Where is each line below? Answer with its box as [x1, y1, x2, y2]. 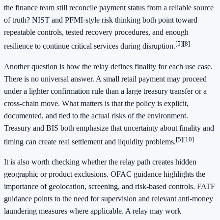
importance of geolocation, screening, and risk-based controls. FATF [4, 182, 215, 191]
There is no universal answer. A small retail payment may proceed [4, 74, 207, 83]
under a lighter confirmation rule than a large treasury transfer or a [4, 86, 207, 95]
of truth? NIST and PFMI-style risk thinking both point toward [4, 16, 197, 25]
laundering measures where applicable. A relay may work [4, 207, 181, 216]
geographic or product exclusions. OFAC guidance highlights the [4, 170, 205, 179]
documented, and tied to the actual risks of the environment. [4, 111, 188, 120]
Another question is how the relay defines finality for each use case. [4, 62, 213, 71]
